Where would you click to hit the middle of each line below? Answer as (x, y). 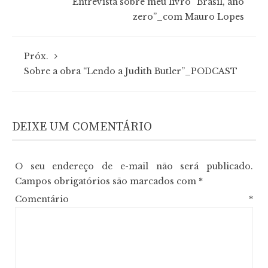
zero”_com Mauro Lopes (188, 17)
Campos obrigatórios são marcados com (107, 181)
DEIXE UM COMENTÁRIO (82, 127)
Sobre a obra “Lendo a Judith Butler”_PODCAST (131, 71)
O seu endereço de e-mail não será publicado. (134, 166)
